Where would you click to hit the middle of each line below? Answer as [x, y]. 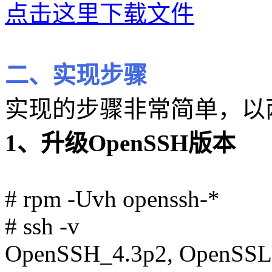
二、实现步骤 [76, 75]
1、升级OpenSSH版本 [120, 143]
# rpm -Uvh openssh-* [112, 199]
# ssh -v [42, 226]
